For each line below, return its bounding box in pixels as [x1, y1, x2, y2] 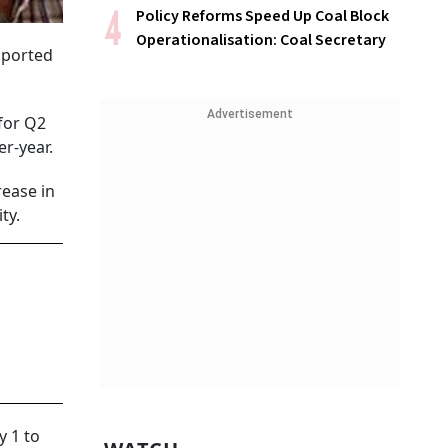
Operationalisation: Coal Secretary [136, 29, 386, 51]
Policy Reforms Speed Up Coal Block [136, 5, 389, 27]
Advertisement [207, 107, 293, 121]
